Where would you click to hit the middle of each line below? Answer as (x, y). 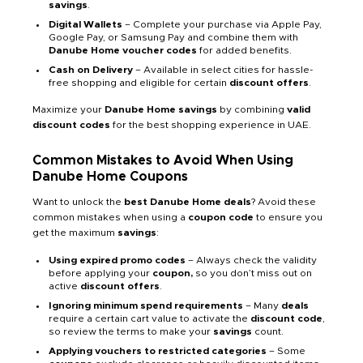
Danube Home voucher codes (123, 51)
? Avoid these (284, 202)
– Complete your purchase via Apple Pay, (222, 25)
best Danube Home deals (188, 202)
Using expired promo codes (117, 261)
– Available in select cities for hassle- (223, 70)
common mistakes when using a (110, 218)
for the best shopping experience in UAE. (212, 125)
